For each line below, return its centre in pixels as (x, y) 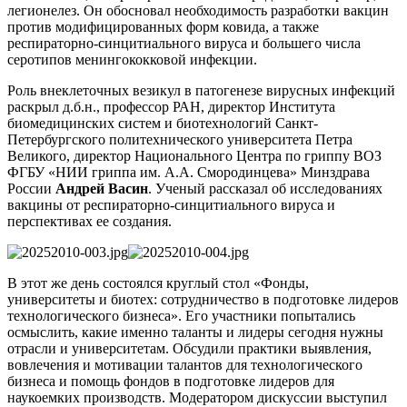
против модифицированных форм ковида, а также (163, 26)
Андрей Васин (102, 188)
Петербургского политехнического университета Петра (180, 139)
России (31, 188)
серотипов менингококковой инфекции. (132, 59)
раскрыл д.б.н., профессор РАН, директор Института (171, 106)
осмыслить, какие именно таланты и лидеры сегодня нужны (195, 332)
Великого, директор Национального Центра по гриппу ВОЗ (194, 155)
